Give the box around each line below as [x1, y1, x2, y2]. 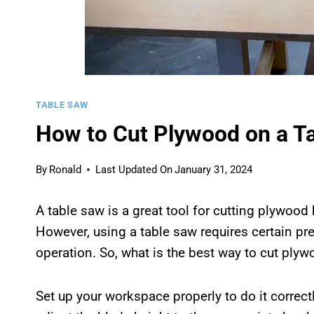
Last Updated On [95, 163, 173, 176]
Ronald [49, 163, 82, 176]
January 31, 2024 [175, 163, 253, 176]
